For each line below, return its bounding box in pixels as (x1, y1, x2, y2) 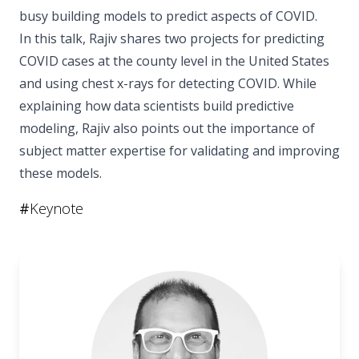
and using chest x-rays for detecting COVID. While (19, 74, 317, 92)
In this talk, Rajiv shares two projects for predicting (19, 29, 325, 47)
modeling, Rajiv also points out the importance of (19, 119, 315, 137)
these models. (19, 163, 102, 182)
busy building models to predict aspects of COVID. (19, 6, 317, 25)
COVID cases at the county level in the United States (19, 51, 329, 70)
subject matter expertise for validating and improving (19, 141, 340, 159)
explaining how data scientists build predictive (19, 96, 294, 115)
